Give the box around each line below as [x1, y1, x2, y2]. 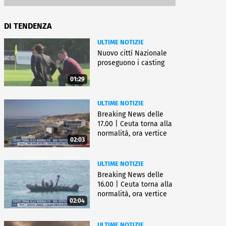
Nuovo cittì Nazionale [97, 49, 167, 58]
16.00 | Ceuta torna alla [97, 180, 173, 189]
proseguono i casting [97, 59, 164, 67]
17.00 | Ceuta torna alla [97, 119, 172, 128]
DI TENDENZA [4, 21, 51, 31]
